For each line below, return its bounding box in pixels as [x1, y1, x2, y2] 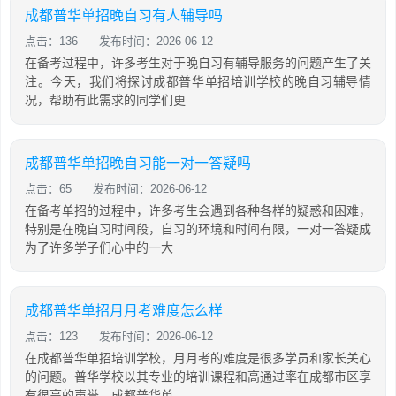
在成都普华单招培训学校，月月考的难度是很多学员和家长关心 [25, 350, 371, 365]
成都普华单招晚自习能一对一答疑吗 [25, 155, 251, 171]
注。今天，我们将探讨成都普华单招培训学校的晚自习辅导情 [25, 73, 371, 88]
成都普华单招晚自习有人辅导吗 [25, 7, 223, 23]
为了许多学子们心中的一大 [25, 240, 173, 255]
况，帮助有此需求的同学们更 [25, 92, 186, 107]
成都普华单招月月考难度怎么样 [25, 302, 223, 318]
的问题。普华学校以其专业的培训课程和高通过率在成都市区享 [25, 369, 371, 384]
